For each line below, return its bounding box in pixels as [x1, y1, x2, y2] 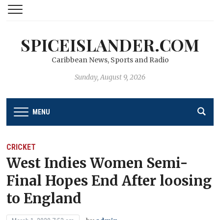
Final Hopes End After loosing [6, 171, 212, 190]
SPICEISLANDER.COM [21, 33, 199, 56]
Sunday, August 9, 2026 [75, 73, 145, 82]
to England [6, 189, 82, 207]
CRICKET [6, 142, 36, 152]
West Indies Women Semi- [6, 154, 189, 172]
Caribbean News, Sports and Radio [51, 55, 169, 64]
